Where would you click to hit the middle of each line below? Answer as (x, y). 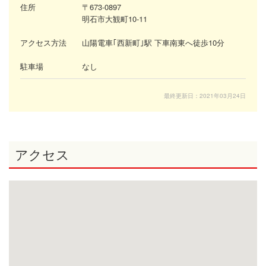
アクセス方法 (43, 42)
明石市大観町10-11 (115, 18)
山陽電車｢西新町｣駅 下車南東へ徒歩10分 (153, 42)
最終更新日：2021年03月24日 (205, 95)
